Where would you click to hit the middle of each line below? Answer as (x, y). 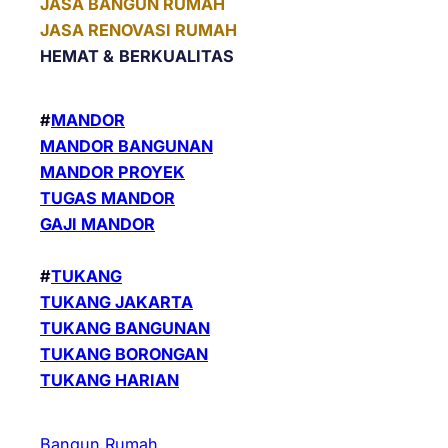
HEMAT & (77, 56)
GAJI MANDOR (97, 224)
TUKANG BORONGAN (124, 354)
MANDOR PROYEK (112, 172)
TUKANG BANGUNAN (125, 328)
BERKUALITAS (176, 56)
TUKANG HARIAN (109, 380)
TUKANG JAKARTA (116, 302)
